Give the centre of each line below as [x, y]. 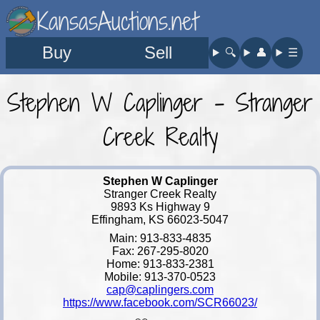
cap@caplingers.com [160, 289]
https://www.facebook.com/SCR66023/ [160, 302]
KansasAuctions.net [117, 21]
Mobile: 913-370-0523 [160, 276]
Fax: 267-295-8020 [160, 251]
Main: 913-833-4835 [160, 238]
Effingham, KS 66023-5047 [160, 219]
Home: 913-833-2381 [160, 264]
